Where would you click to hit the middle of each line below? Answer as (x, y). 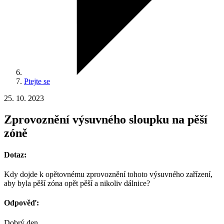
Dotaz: (15, 154)
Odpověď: (21, 203)
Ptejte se (37, 81)
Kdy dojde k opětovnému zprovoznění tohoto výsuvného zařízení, (108, 174)
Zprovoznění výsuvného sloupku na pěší (106, 119)
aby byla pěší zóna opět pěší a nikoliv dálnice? (77, 183)
